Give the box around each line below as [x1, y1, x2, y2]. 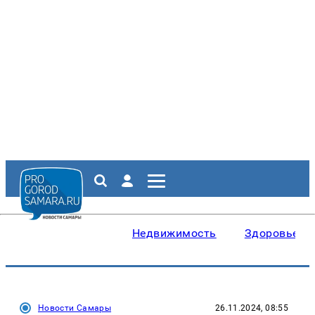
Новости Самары [38, 303, 112, 313]
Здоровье [244, 226, 299, 240]
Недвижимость [132, 226, 217, 240]
